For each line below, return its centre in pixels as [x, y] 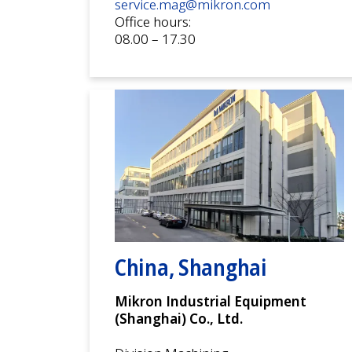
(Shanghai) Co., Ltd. [179, 319]
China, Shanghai [191, 268]
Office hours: [153, 21]
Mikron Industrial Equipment [212, 302]
